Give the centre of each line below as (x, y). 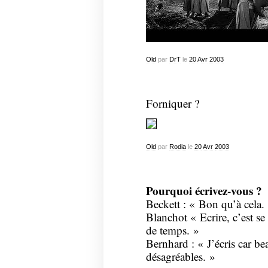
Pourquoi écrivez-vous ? (204, 191)
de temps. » (172, 230)
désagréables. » (180, 257)
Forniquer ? (172, 103)
